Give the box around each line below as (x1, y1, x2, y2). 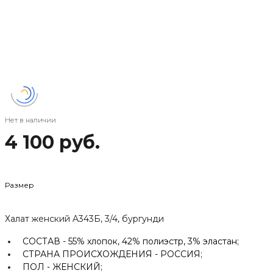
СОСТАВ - (23, 235, 68, 247)
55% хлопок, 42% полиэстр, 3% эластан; (68, 235, 239, 247)
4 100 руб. (5, 130, 100, 154)
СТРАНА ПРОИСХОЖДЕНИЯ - (23, 248, 160, 260)
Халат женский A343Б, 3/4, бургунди (5, 213, 164, 224)
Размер (5, 180, 34, 190)
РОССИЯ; (160, 248, 202, 260)
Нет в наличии (5, 115, 56, 124)
